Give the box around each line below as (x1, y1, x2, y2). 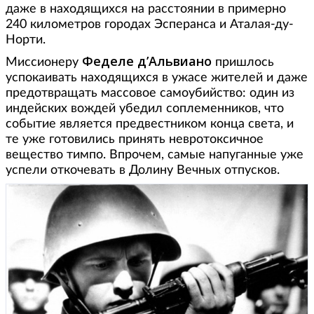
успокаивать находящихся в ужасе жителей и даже (6, 71, 308, 84)
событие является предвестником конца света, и (6, 117, 294, 130)
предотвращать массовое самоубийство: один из (6, 86, 294, 100)
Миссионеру (6, 55, 82, 69)
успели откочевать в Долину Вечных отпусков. (6, 163, 280, 177)
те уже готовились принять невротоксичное (6, 132, 264, 146)
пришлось (212, 55, 274, 69)
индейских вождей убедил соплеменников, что (6, 102, 284, 115)
